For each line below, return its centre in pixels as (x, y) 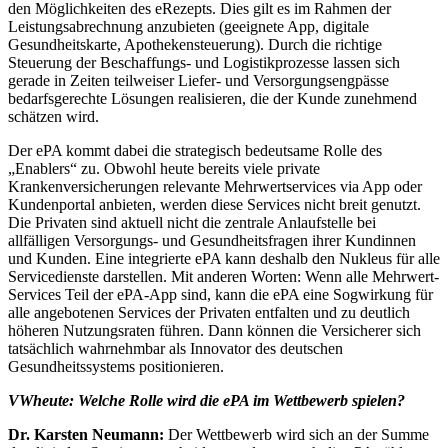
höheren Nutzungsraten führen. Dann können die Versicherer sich (214, 331)
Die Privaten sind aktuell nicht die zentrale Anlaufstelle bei (192, 223)
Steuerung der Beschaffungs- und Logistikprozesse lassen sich (204, 63)
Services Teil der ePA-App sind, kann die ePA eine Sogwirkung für (220, 295)
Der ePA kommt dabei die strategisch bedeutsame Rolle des (195, 151)
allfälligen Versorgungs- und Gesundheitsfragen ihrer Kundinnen (212, 241)
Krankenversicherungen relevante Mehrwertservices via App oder (215, 187)
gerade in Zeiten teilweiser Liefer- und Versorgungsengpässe (198, 81)
